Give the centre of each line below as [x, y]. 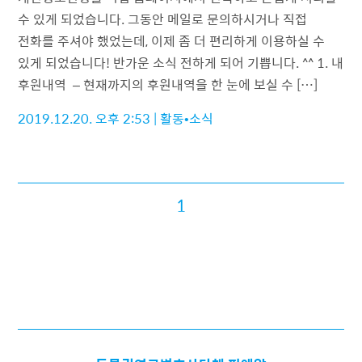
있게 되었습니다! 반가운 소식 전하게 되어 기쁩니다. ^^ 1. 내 [181, 63]
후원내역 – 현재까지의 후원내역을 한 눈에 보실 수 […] [168, 85]
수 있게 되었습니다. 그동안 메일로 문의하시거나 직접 [163, 19]
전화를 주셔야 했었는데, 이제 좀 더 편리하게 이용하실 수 [172, 41]
